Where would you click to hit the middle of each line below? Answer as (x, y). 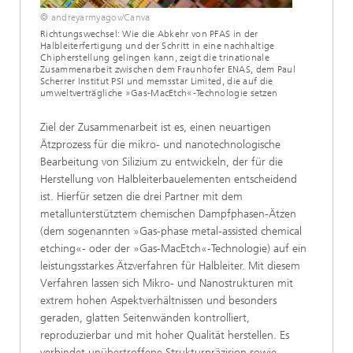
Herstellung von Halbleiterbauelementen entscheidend (169, 180)
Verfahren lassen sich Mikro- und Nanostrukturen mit (167, 284)
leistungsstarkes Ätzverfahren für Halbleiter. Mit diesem (170, 266)
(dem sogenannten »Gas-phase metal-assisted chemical (171, 232)
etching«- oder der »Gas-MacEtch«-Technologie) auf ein (173, 249)
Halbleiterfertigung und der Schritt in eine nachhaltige (158, 46)
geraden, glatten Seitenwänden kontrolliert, (145, 318)
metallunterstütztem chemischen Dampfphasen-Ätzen (168, 214)
